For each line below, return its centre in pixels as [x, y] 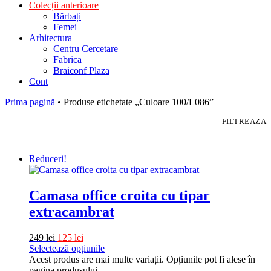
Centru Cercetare [86, 48]
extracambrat [72, 211]
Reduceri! [48, 158]
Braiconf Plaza [81, 70]
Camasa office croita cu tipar [119, 195]
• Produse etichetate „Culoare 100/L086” [134, 102]
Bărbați [67, 16]
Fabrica [67, 59]
